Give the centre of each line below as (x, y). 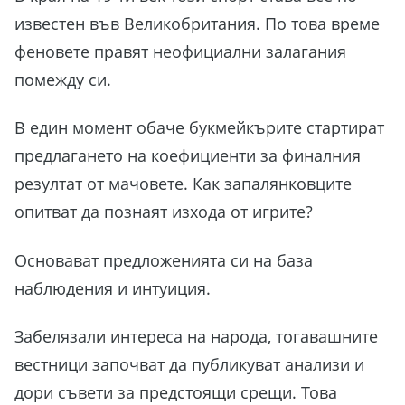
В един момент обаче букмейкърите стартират (199, 128)
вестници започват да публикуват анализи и (189, 365)
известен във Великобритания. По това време (197, 23)
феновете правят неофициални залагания (180, 51)
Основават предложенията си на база (164, 260)
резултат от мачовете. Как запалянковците (183, 184)
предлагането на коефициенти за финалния (188, 156)
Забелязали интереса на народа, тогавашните (196, 337)
